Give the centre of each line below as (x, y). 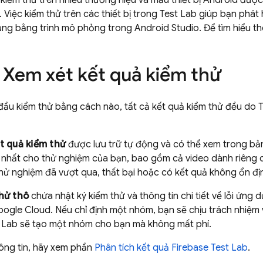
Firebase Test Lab (210, 248)
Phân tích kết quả (133, 248)
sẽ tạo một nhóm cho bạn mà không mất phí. (114, 224)
